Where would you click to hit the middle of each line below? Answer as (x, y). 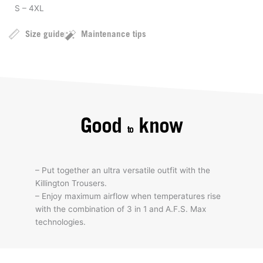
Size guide (45, 35)
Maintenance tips (114, 35)
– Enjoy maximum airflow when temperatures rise (128, 196)
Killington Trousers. (71, 183)
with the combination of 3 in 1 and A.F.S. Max (121, 209)
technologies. (60, 222)
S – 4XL (29, 9)
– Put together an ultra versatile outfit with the (123, 171)
